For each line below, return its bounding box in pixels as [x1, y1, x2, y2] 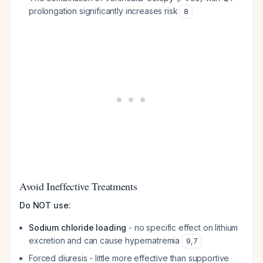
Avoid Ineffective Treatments [19, 179, 137, 193]
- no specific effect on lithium [126, 222, 238, 232]
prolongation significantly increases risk [29, 6, 180, 16]
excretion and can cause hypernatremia [29, 235, 182, 245]
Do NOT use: [19, 200, 71, 210]
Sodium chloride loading [29, 222, 127, 232]
